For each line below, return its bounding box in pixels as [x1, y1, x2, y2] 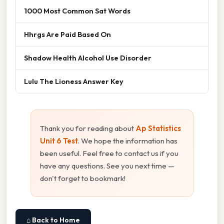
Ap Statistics [135, 123, 181, 133]
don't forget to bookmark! [40, 173, 125, 183]
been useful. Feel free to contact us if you [40, 148, 178, 158]
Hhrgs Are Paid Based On [24, 29, 111, 39]
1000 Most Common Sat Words [24, 5, 130, 15]
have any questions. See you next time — [40, 160, 174, 170]
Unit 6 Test [40, 135, 78, 145]
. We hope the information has [78, 135, 177, 145]
